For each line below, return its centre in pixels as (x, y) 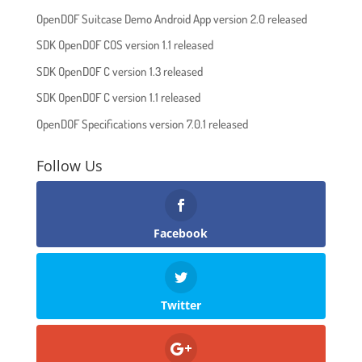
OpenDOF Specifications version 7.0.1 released (142, 124)
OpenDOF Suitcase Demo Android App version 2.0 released (171, 19)
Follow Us (69, 165)
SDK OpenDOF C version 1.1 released (118, 98)
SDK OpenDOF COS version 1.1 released (124, 45)
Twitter (181, 305)
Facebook (181, 233)
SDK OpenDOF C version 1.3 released (119, 71)
